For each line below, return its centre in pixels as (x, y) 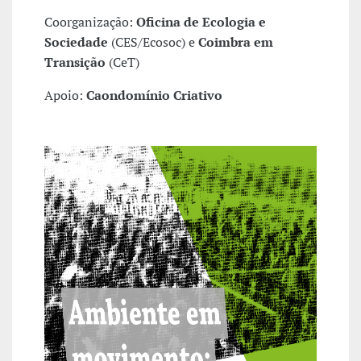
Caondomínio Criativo (154, 95)
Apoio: (65, 95)
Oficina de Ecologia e (201, 22)
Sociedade (76, 42)
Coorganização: (90, 22)
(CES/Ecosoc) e (153, 42)
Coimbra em (236, 42)
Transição (75, 62)
